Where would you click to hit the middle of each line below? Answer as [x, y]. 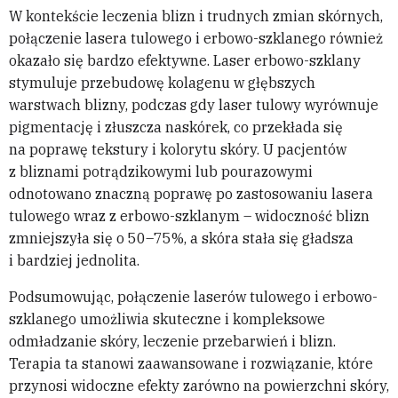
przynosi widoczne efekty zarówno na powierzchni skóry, [199, 386]
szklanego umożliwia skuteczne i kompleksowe [167, 319]
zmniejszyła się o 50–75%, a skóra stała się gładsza [181, 239]
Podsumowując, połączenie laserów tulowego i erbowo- [193, 297]
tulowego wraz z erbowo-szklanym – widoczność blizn [189, 216]
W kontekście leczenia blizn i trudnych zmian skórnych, [196, 16]
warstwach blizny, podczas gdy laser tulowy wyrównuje [194, 105]
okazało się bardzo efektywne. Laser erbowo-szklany [185, 61]
